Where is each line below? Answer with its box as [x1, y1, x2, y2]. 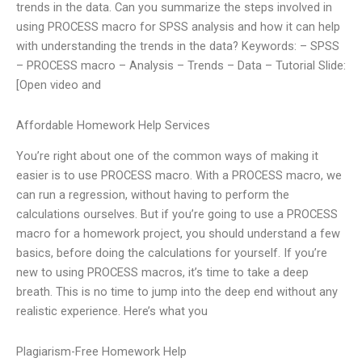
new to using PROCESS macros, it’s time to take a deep [16, 265, 309, 280]
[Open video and [16, 78, 101, 93]
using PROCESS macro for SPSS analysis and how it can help [16, 19, 340, 35]
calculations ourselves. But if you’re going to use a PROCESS [16, 207, 338, 222]
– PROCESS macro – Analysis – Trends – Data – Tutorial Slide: [16, 58, 346, 74]
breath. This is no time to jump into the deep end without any [16, 284, 338, 300]
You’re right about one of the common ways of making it [16, 149, 318, 164]
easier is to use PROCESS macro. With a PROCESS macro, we [16, 168, 342, 183]
